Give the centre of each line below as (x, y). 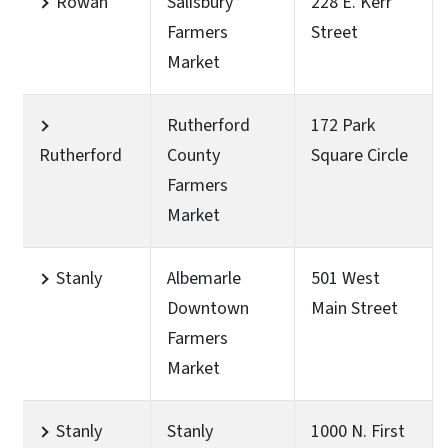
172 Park (343, 125)
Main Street (354, 308)
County (193, 155)
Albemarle (204, 278)
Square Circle (359, 155)
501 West (345, 278)
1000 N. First (358, 431)
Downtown (208, 308)
